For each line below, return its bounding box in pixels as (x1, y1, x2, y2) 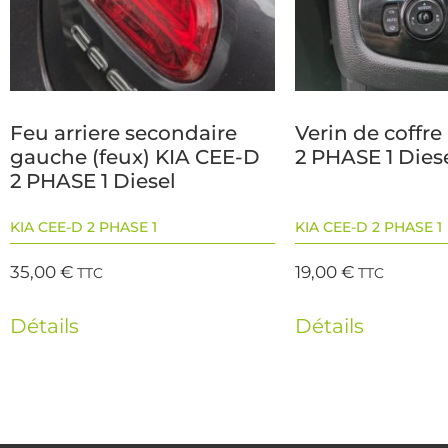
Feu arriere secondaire (10, 121, 237, 146)
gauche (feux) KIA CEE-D (10, 145, 260, 170)
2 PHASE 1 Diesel (10, 169, 176, 194)
